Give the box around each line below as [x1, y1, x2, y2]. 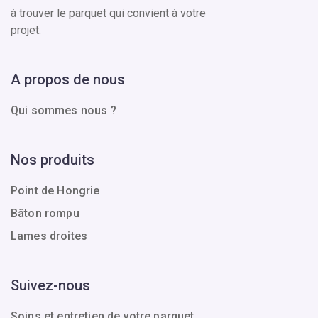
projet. [11, 23, 41, 37]
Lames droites [11, 229, 88, 243]
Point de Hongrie [11, 183, 100, 197]
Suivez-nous [11, 276, 90, 294]
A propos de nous [11, 70, 125, 88]
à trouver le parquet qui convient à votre [11, 6, 206, 20]
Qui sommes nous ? [11, 103, 116, 117]
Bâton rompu [11, 206, 79, 220]
